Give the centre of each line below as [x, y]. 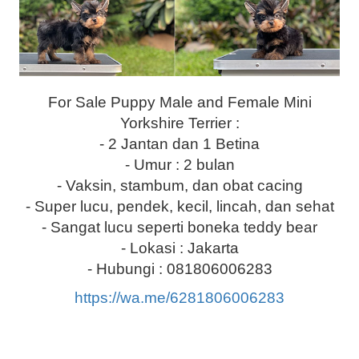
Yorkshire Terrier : [179, 123]
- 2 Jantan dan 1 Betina [179, 143]
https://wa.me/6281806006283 [179, 297]
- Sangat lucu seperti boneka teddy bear [179, 227]
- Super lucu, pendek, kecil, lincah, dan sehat [179, 206]
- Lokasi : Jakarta [179, 248]
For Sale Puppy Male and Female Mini [179, 102]
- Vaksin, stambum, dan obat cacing [179, 185]
